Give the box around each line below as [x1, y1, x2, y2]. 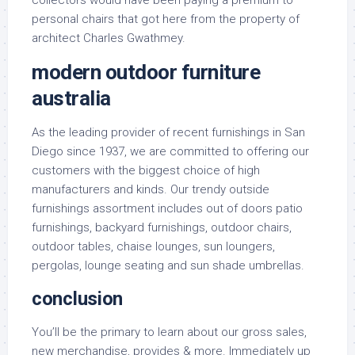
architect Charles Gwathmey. [32, 31, 185, 45]
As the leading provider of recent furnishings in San [32, 125, 305, 139]
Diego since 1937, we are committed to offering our [32, 144, 309, 158]
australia [32, 86, 111, 110]
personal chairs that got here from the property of [32, 12, 300, 26]
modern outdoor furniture [32, 60, 260, 84]
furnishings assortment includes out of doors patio [32, 201, 303, 216]
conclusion [32, 288, 123, 310]
